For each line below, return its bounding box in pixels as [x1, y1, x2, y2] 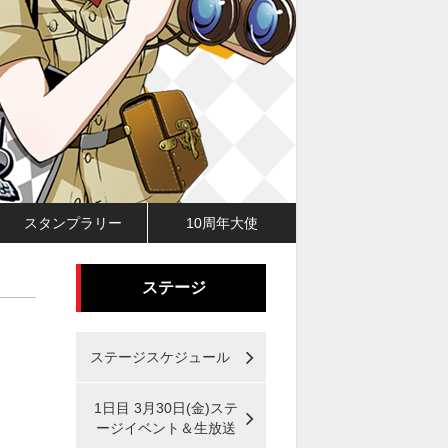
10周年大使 [186, 214, 259, 231]
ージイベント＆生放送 [96, 420, 236, 436]
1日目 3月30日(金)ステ [94, 400, 238, 416]
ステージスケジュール [90, 349, 230, 365]
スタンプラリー [24, 214, 123, 231]
